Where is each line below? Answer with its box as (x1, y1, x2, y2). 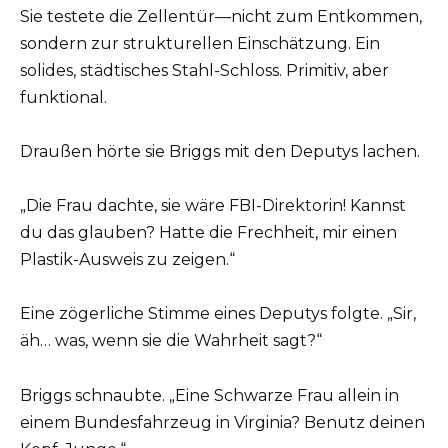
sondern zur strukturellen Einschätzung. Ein (20, 33, 380, 53)
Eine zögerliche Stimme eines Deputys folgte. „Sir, (20, 304, 416, 324)
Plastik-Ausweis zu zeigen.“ (20, 250, 235, 270)
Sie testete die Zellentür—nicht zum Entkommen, (20, 6, 422, 26)
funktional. (20, 87, 107, 107)
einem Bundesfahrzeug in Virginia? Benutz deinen (20, 412, 425, 432)
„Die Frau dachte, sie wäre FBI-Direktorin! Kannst (20, 196, 406, 216)
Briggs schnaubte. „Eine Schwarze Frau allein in (20, 385, 399, 405)
